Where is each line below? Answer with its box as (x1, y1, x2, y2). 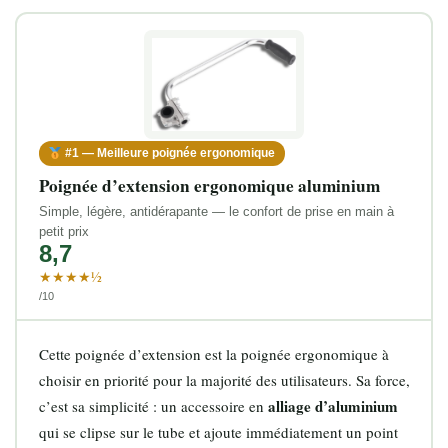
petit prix (38, 224, 89, 240)
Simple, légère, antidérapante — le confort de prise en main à (38, 204, 394, 220)
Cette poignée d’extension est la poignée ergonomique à (38, 343, 389, 364)
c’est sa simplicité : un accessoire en (38, 395, 268, 416)
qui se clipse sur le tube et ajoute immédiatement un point (38, 421, 398, 442)
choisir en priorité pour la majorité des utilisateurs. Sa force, (38, 369, 410, 390)
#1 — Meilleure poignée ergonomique (62, 146, 276, 161)
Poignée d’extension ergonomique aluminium (38, 173, 380, 199)
